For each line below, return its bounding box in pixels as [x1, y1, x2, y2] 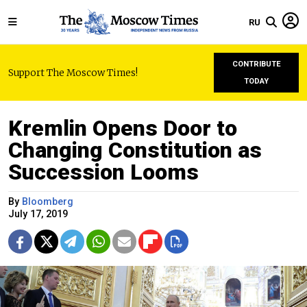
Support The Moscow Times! [8, 66, 138, 79]
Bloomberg [22, 196, 73, 208]
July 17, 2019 [8, 208, 68, 220]
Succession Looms [8, 159, 199, 185]
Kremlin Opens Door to [8, 115, 237, 141]
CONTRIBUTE [232, 60, 281, 69]
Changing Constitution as [8, 137, 262, 163]
